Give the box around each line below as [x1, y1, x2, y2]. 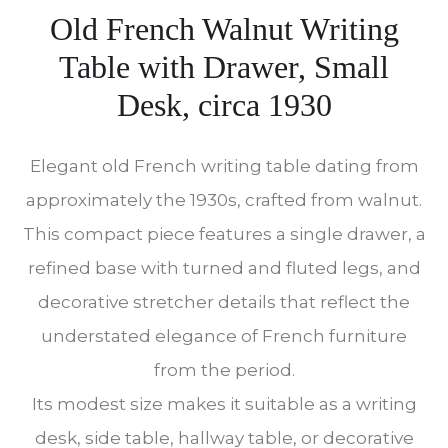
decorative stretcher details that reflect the [38, 292, 410, 312]
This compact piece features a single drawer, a [22, 224, 426, 244]
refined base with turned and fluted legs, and [27, 258, 421, 278]
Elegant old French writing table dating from [29, 156, 419, 176]
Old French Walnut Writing [49, 11, 399, 47]
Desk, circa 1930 [116, 87, 332, 123]
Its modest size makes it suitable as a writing [31, 394, 417, 414]
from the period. [153, 360, 295, 380]
